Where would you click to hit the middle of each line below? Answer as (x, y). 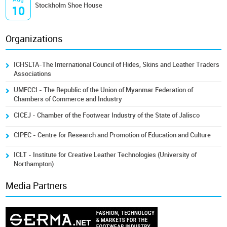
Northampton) (34, 164)
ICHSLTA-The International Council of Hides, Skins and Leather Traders (117, 65)
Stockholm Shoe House (69, 6)
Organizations (34, 39)
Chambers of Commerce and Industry (68, 99)
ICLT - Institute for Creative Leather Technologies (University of (105, 155)
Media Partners (36, 186)
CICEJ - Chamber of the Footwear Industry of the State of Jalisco (107, 116)
